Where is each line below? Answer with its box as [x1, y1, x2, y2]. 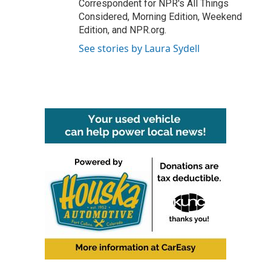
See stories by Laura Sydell [79, 41, 200, 55]
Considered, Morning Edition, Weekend [79, 10, 242, 22]
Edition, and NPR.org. [79, 24, 166, 36]
